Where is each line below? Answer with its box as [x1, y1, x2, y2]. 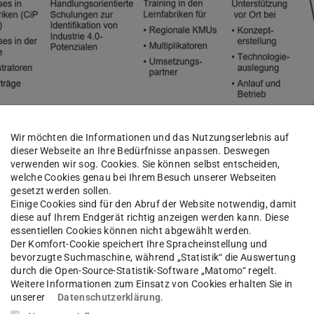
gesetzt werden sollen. [11, 185, 112, 197]
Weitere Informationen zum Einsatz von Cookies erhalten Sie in [11, 278, 293, 290]
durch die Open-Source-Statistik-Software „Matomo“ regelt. [11, 265, 278, 277]
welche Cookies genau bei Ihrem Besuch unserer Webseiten [11, 172, 277, 184]
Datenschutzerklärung [57, 292, 161, 303]
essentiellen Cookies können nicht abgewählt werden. [11, 225, 252, 237]
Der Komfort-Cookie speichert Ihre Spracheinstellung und [11, 238, 268, 250]
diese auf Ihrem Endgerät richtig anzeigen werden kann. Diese [11, 212, 289, 224]
